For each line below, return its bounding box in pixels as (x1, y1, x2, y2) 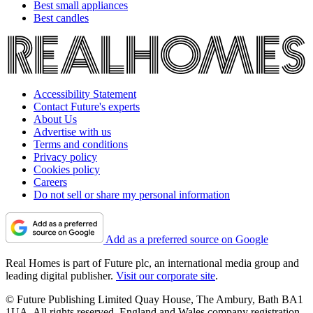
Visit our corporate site (116, 270, 215, 282)
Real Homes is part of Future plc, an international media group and (6, 257, 299, 270)
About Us (34, 113, 77, 126)
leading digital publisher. (6, 270, 116, 282)
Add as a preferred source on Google (105, 233, 268, 246)
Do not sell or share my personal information (34, 189, 230, 201)
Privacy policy (34, 151, 97, 163)
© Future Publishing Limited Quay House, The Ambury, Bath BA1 (6, 293, 303, 306)
